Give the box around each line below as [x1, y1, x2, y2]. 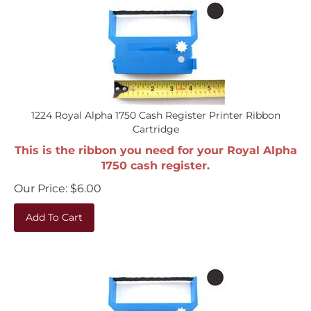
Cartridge [132, 116, 179, 128]
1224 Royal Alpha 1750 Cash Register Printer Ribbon [31, 102, 280, 115]
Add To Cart [26, 204, 83, 217]
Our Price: [14, 175, 67, 188]
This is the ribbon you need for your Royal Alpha [14, 137, 297, 150]
